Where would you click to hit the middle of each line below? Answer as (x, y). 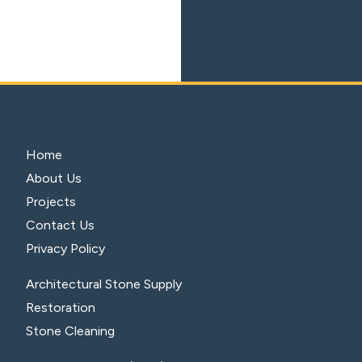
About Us (54, 179)
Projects (51, 202)
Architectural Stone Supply (104, 284)
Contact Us (61, 225)
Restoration (61, 308)
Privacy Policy (66, 249)
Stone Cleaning (71, 331)
